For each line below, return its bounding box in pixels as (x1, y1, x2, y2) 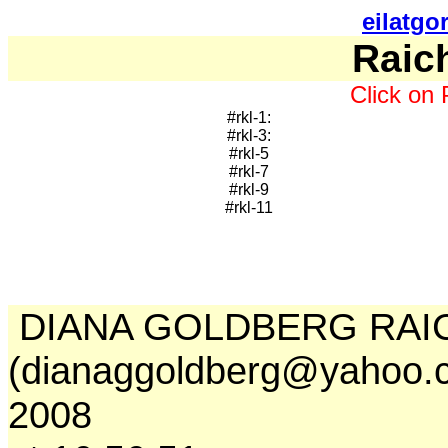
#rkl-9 (229, 181, 269, 198)
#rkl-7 (229, 163, 269, 180)
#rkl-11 (225, 199, 273, 216)
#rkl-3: (227, 127, 271, 144)
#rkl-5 (229, 145, 269, 162)
